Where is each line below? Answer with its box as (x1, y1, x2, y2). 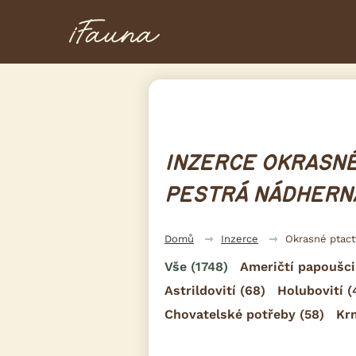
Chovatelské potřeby (164, 306, 296, 322)
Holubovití (277, 282, 343, 298)
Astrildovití (164, 282, 236, 298)
